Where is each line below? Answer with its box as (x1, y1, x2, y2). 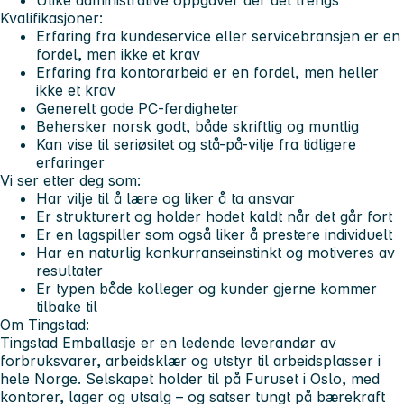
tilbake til (36, 297, 97, 316)
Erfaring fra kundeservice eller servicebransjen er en (36, 26, 400, 45)
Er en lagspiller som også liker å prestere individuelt (36, 225, 392, 243)
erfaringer (36, 152, 105, 171)
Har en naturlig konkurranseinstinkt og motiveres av (36, 243, 395, 262)
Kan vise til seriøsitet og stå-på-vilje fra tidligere (36, 134, 356, 153)
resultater (36, 261, 103, 280)
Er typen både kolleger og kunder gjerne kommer (36, 279, 377, 298)
